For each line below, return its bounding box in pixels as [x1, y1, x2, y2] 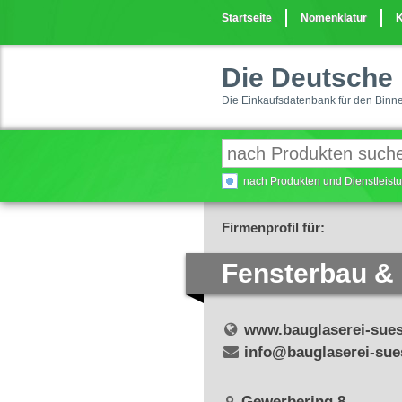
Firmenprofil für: [222, 220, 325, 235]
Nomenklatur [301, 12, 367, 24]
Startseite [222, 12, 272, 24]
